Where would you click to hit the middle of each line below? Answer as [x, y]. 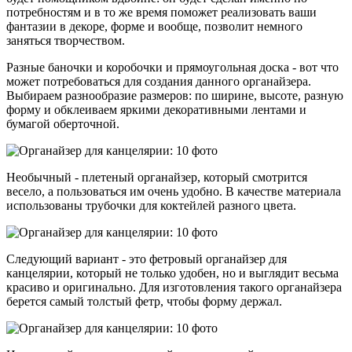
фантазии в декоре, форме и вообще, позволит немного [154, 26]
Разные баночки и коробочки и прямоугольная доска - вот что [172, 67]
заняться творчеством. [66, 40]
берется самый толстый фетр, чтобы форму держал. [144, 301]
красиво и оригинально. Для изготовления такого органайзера [174, 287]
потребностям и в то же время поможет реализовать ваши [161, 12]
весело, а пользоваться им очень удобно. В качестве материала [174, 191]
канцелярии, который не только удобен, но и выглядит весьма [172, 273]
